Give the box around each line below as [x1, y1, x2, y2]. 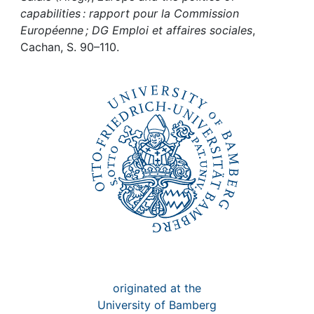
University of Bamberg [97, 298, 217, 312]
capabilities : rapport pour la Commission [20, 6, 239, 20]
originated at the [113, 281, 201, 295]
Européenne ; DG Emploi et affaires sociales [20, 23, 252, 37]
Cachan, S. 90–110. [20, 40, 119, 54]
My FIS [40, 29, 88, 47]
